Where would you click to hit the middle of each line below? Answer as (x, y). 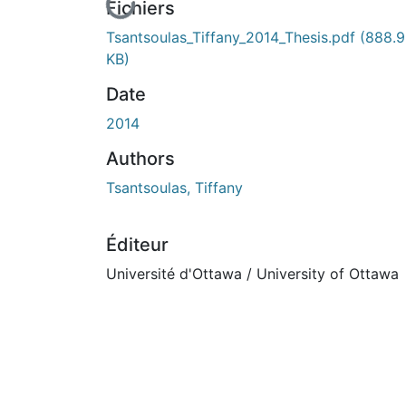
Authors (140, 158)
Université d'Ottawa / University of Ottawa (252, 273)
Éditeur (137, 244)
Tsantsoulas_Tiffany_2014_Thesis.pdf (233, 37)
